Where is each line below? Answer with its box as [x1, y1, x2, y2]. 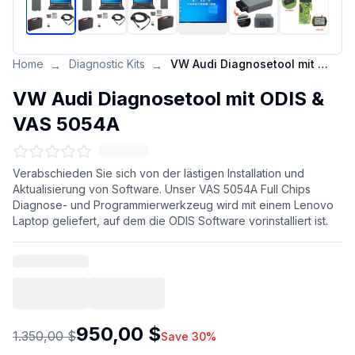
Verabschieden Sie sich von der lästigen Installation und [13, 166, 304, 180]
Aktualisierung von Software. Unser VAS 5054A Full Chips [13, 182, 311, 196]
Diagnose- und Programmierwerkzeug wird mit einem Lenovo [13, 198, 334, 212]
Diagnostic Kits [69, 57, 145, 71]
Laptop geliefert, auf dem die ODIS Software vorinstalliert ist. [13, 214, 328, 227]
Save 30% [161, 330, 216, 343]
